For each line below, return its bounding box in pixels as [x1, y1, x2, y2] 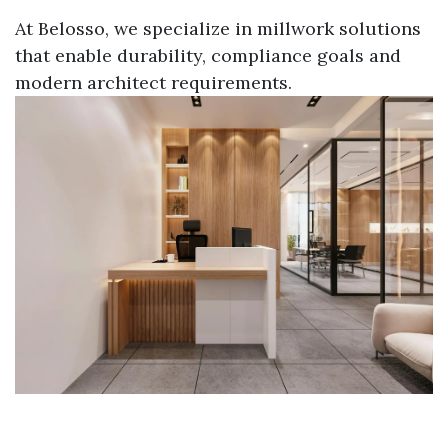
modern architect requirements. [15, 70, 292, 94]
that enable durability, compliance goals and [15, 43, 401, 67]
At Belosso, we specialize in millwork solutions [15, 16, 421, 40]
